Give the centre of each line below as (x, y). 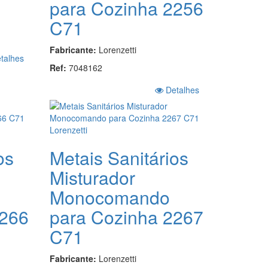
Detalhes (181, 89)
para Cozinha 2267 (127, 217)
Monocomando (110, 197)
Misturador (93, 177)
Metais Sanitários (119, 157)
